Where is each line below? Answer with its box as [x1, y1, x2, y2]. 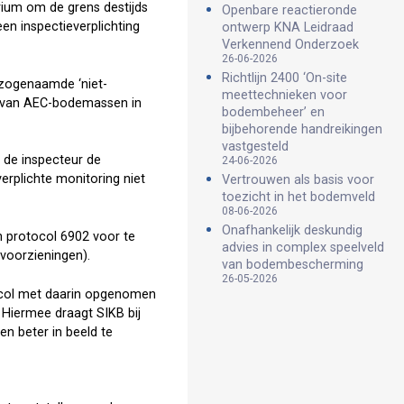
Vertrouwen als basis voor [222, 172, 374, 188]
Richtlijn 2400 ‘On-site [222, 70, 347, 86]
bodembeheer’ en [222, 105, 325, 120]
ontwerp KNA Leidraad [222, 20, 353, 35]
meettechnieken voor [222, 87, 347, 103]
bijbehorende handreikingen [222, 122, 382, 137]
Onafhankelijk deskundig [222, 223, 363, 238]
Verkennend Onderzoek [222, 37, 359, 52]
